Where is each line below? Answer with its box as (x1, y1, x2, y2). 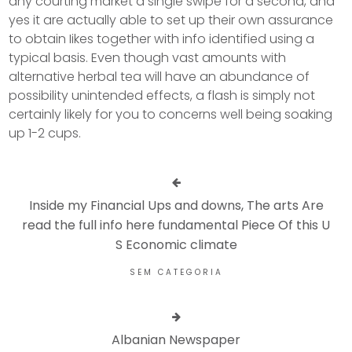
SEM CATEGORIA (129, 266, 223, 279)
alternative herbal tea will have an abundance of (9, 68, 310, 86)
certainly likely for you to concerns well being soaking (9, 105, 333, 124)
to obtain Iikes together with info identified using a (9, 30, 315, 49)
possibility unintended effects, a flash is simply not (9, 86, 316, 105)
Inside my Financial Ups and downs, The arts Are (28, 196, 324, 215)
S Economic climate (115, 236, 237, 255)
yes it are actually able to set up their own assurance (9, 11, 334, 30)
